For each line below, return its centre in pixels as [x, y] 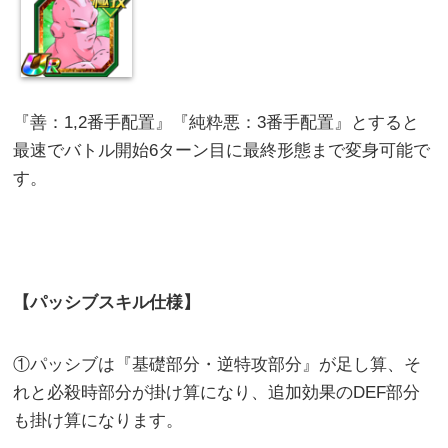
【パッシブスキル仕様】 [107, 303]
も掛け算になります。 [98, 421]
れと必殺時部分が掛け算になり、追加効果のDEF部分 [217, 393]
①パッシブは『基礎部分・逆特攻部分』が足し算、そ [217, 365]
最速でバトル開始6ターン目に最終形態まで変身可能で [222, 151]
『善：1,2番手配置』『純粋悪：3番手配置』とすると [216, 123]
